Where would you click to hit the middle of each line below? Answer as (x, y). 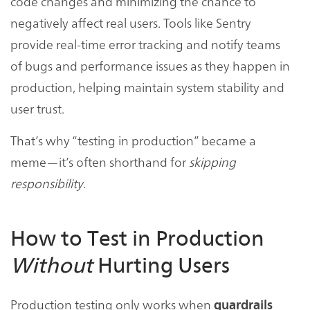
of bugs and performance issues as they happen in (150, 66)
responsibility (47, 183)
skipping (212, 162)
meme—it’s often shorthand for (100, 162)
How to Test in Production (137, 239)
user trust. (37, 109)
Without (52, 266)
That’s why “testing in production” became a (133, 140)
